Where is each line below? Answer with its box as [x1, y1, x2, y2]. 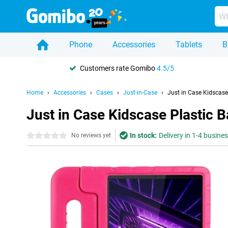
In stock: [130, 131, 157, 139]
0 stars [26, 132, 48, 140]
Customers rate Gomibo [80, 64, 157, 72]
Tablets [176, 40, 202, 49]
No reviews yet [71, 132, 111, 139]
